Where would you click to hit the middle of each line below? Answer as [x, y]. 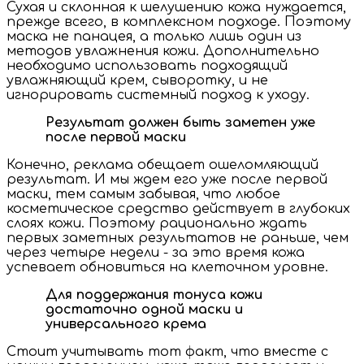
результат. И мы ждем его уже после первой [167, 179]
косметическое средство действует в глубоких [178, 208]
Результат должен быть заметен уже [180, 122]
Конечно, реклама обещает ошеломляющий [162, 165]
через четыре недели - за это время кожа [156, 252]
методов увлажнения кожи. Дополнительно [163, 51]
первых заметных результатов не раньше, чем [178, 238]
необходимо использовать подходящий [147, 65]
